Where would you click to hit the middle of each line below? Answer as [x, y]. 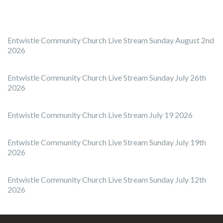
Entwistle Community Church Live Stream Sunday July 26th [107, 77]
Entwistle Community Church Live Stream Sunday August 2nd [111, 40]
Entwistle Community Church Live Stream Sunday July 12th [107, 179]
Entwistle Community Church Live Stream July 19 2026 [100, 115]
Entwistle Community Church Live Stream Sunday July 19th [107, 142]
